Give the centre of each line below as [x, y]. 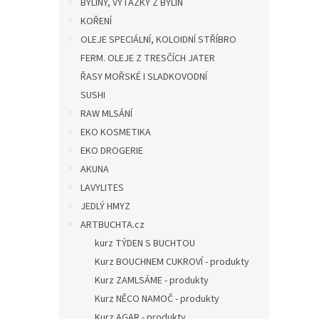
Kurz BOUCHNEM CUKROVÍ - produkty [172, 262]
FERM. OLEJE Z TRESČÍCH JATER [148, 58]
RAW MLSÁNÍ [106, 114]
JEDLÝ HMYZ [105, 206]
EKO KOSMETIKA [116, 132]
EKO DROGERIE [112, 151]
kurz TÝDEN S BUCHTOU [145, 244]
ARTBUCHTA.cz [113, 225]
